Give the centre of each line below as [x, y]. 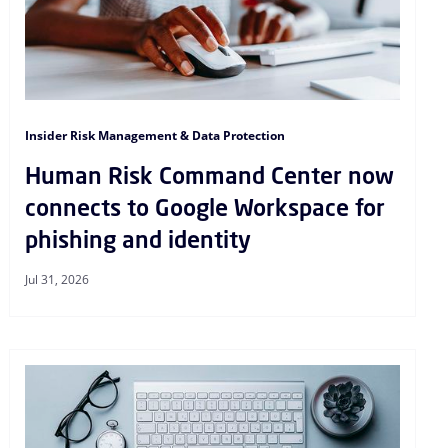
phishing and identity [138, 239]
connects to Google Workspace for [205, 207]
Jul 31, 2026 [57, 279]
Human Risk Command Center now [210, 175]
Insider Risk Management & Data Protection [155, 135]
